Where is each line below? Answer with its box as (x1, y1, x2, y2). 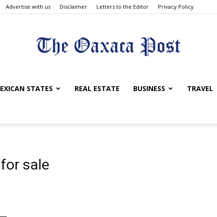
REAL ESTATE (75, 84, 120, 93)
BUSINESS (133, 84, 165, 93)
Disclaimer (60, 3, 87, 10)
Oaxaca (108, 146, 133, 155)
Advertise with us (6, 3, 50, 10)
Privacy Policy (158, 3, 194, 10)
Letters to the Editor (96, 3, 149, 10)
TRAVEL (187, 84, 213, 93)
